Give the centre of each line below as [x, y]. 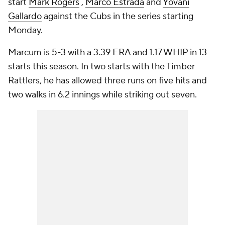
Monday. [25, 30]
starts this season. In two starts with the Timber [101, 67]
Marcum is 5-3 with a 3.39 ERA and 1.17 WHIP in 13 [107, 52]
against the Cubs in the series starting [118, 16]
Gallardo [25, 16]
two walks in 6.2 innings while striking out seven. [102, 95]
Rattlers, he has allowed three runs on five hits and [107, 81]
